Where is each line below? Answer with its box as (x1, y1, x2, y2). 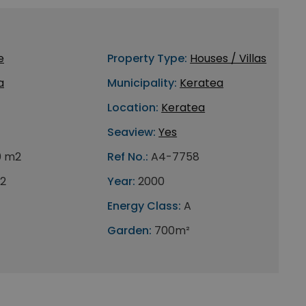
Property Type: (107, 51, 188, 66)
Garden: (107, 223, 152, 238)
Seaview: (107, 124, 156, 140)
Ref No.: (107, 149, 149, 165)
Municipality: (107, 75, 178, 91)
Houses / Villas (190, 51, 267, 66)
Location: (107, 100, 159, 115)
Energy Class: (107, 198, 182, 214)
